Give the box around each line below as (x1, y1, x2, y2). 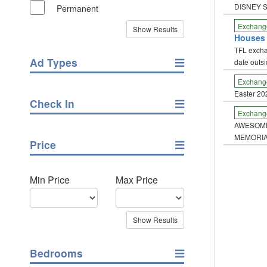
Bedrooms (30, 246, 83, 260)
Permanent (57, 2, 98, 14)
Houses (234, 32, 265, 44)
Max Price (116, 173, 159, 187)
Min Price (30, 173, 70, 187)
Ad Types (30, 55, 77, 70)
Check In (30, 96, 74, 111)
